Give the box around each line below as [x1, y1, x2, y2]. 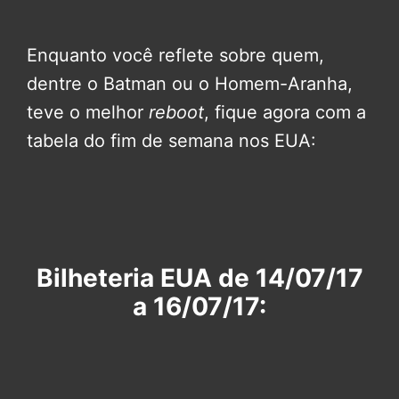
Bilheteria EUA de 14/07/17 [36, 263, 363, 294]
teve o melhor [27, 102, 149, 124]
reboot [149, 102, 204, 124]
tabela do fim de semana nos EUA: [27, 130, 316, 152]
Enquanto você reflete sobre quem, [27, 45, 324, 67]
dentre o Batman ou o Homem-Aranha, [27, 73, 353, 95]
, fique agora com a [204, 102, 366, 124]
